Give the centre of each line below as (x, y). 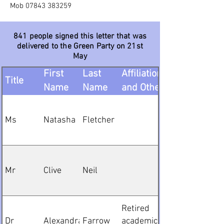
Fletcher (98, 120)
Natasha (59, 120)
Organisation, (149, 60)
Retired (135, 208)
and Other (142, 88)
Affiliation (142, 74)
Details (136, 102)
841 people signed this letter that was (80, 36)
